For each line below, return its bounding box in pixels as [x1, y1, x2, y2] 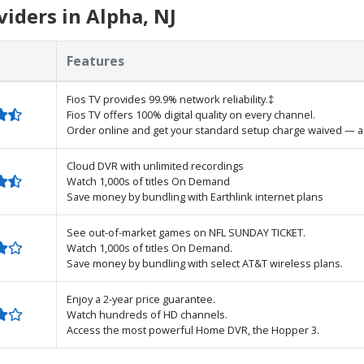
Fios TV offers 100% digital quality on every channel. [67, 107, 315, 122]
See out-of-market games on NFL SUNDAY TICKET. [67, 225, 305, 240]
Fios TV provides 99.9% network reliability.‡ [67, 92, 274, 106]
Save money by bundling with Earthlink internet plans [67, 189, 323, 204]
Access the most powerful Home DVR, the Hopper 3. [67, 323, 319, 337]
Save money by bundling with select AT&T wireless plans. [67, 256, 343, 271]
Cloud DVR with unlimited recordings [67, 158, 244, 173]
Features [67, 52, 124, 70]
